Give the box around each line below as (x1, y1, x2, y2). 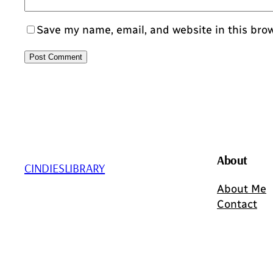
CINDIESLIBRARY (24, 160, 105, 176)
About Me (217, 182, 266, 196)
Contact (217, 197, 257, 211)
